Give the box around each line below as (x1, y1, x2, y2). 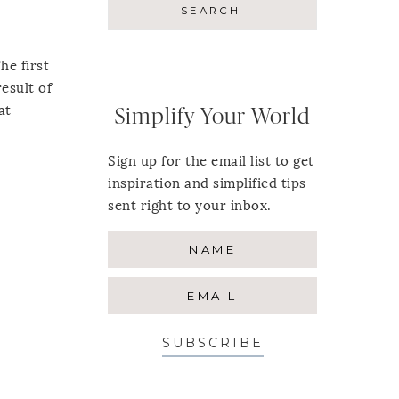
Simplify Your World (114, 106, 311, 129)
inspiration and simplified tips (108, 175, 306, 192)
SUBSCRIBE (161, 335, 264, 352)
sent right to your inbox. (108, 198, 272, 215)
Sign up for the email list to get (108, 153, 314, 170)
